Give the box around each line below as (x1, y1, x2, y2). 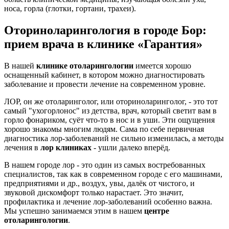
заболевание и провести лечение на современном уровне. (4, 79, 205, 88)
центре (144, 206, 169, 215)
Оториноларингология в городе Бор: (4, 23, 207, 37)
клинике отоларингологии (36, 61, 133, 70)
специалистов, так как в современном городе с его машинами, (4, 169, 222, 178)
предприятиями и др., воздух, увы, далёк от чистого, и (4, 178, 195, 188)
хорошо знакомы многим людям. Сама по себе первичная (4, 124, 204, 133)
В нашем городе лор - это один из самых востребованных (4, 160, 205, 169)
